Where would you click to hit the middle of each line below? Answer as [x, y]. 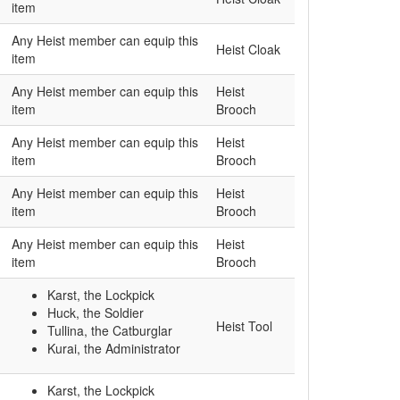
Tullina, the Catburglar [110, 331]
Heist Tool [244, 326]
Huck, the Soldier [96, 313]
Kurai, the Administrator [114, 349]
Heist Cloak [248, 50]
